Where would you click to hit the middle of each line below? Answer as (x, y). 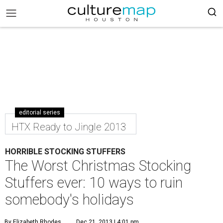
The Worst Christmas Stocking (98, 166)
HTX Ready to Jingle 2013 (69, 127)
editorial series (40, 112)
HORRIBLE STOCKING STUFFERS (65, 152)
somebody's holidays (69, 200)
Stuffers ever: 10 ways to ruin (94, 183)
